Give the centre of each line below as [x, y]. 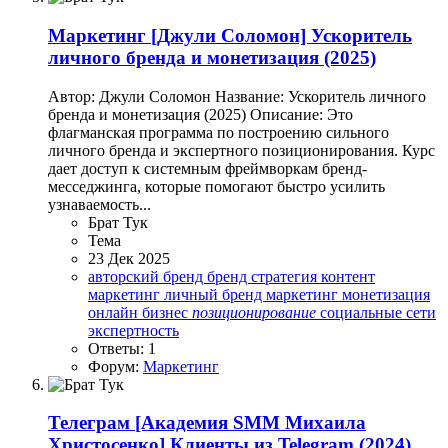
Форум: [115, 366]
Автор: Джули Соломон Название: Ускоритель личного [237, 96]
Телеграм [89, 423]
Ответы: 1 [122, 348]
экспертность [133, 330]
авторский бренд [147, 276]
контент [348, 276]
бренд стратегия [264, 276]
